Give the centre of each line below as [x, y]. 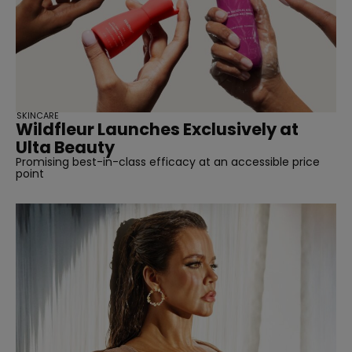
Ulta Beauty [65, 148]
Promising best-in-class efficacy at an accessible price [168, 162]
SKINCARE [38, 116]
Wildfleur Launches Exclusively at [157, 130]
